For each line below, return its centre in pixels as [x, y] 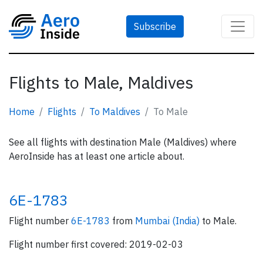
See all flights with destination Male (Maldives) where [123, 142]
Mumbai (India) [168, 221]
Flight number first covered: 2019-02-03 [96, 244]
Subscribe [155, 26]
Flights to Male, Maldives [101, 82]
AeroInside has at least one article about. [97, 156]
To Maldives [115, 112]
